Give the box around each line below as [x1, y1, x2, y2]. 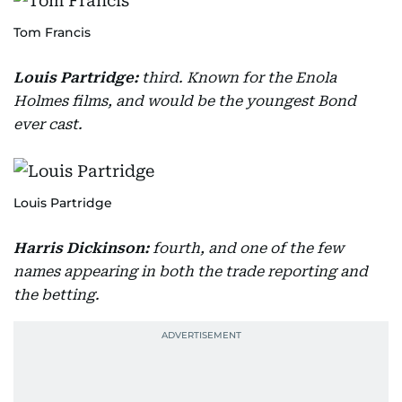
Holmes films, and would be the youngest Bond [13, 92, 356, 109]
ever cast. [13, 116, 83, 133]
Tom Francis [13, 24, 91, 40]
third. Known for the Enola [142, 69, 336, 86]
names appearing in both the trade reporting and [13, 263, 368, 280]
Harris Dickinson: [13, 240, 149, 257]
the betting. [13, 286, 100, 303]
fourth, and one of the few [153, 240, 344, 257]
